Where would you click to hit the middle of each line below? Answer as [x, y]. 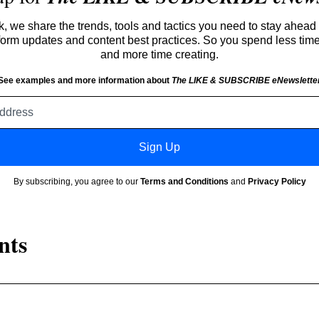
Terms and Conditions [184, 181]
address [179, 116]
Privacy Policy [277, 181]
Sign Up [159, 147]
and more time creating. [159, 54]
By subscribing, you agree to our [77, 181]
